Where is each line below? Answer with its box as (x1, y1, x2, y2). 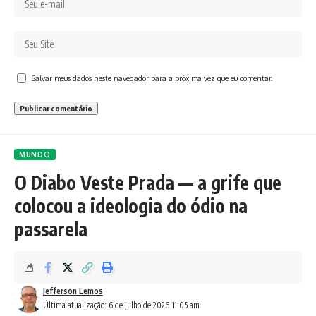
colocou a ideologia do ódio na (14, 193, 248, 217)
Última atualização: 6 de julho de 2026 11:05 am (42, 299, 200, 310)
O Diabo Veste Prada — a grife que (14, 170, 281, 194)
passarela (14, 217, 87, 241)
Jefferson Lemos (42, 285, 103, 296)
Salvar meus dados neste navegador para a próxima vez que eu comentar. (32, 73, 273, 83)
